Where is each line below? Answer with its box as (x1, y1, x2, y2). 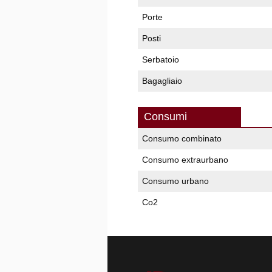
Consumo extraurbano (142, 155, 228, 165)
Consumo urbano (142, 176, 209, 186)
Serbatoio (142, 55, 179, 64)
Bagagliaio (142, 76, 182, 86)
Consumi (144, 110, 187, 123)
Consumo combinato (142, 134, 222, 143)
